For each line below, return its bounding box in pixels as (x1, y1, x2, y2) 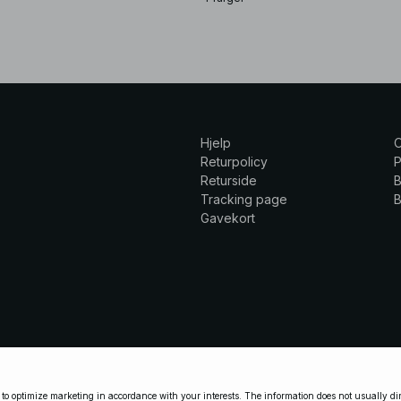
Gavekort (200, 209, 255, 226)
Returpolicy (200, 153, 268, 169)
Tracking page (200, 191, 287, 207)
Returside (200, 172, 257, 188)
